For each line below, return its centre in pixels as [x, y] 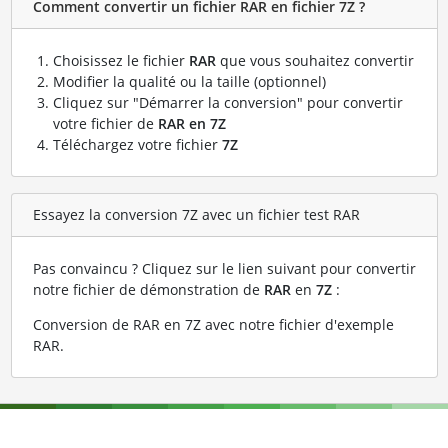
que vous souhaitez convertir [314, 60]
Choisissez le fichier [120, 60]
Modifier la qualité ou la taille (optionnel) [189, 81]
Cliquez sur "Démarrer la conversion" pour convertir [227, 102]
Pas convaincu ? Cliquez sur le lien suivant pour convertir [224, 268]
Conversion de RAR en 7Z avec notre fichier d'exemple [213, 324]
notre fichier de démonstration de [148, 289]
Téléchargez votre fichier [137, 144]
